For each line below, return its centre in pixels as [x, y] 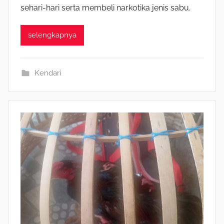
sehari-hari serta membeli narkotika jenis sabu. [105, 7]
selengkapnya [52, 35]
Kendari [47, 73]
